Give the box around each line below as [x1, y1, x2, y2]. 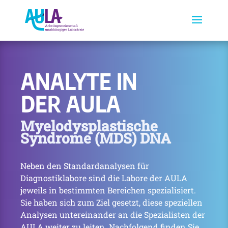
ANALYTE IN [21, 67, 137, 95]
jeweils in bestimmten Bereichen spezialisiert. [20, 185, 196, 195]
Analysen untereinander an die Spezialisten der [20, 209, 205, 220]
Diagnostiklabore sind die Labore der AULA [20, 173, 187, 183]
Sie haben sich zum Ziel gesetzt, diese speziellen [20, 197, 203, 208]
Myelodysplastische [20, 117, 158, 135]
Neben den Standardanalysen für [20, 160, 149, 171]
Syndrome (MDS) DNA [20, 129, 171, 148]
